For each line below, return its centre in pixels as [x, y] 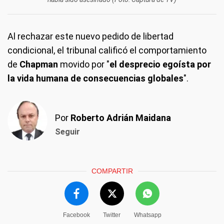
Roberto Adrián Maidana [121, 118]
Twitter [112, 215]
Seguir [67, 132]
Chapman [38, 64]
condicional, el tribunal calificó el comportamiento [107, 50]
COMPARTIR [112, 171]
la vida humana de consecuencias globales [95, 78]
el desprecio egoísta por [160, 64]
